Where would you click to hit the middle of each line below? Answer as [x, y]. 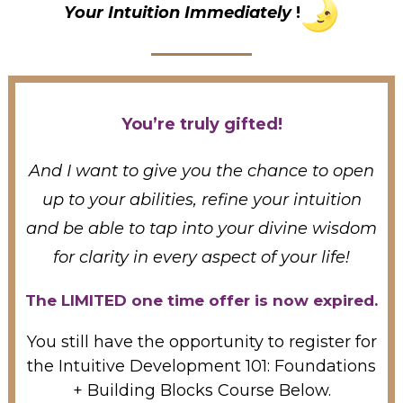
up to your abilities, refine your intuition [201, 199]
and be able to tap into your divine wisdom [201, 228]
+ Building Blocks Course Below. [201, 390]
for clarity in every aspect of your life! [201, 257]
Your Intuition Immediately [179, 12]
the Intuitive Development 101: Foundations [201, 366]
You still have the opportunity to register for [201, 341]
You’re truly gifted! [201, 124]
